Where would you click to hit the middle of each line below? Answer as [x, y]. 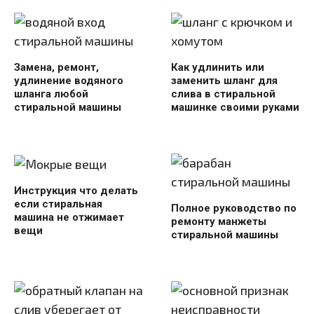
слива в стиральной [223, 94]
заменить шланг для [224, 81]
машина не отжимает [69, 218]
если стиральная [58, 204]
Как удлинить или [218, 68]
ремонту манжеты [219, 222]
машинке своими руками [235, 108]
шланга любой [51, 94]
